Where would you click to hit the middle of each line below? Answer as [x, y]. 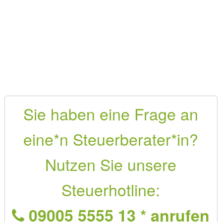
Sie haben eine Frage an [111, 113]
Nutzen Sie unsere [111, 164]
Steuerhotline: [111, 189]
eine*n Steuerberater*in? [111, 139]
